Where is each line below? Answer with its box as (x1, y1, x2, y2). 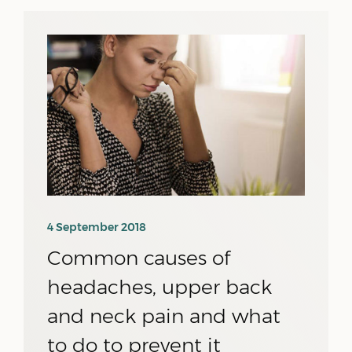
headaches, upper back (47, 275, 272, 299)
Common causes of (47, 246, 230, 269)
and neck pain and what (47, 304, 280, 328)
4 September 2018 (47, 220, 146, 234)
